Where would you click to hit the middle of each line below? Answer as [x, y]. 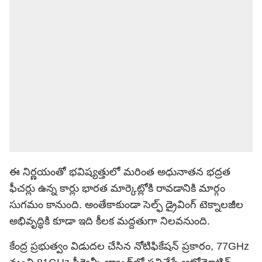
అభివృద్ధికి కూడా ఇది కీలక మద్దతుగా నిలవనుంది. [110, 221]
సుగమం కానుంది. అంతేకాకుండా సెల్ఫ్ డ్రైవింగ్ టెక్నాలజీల [126, 205]
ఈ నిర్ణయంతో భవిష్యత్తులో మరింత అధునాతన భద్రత [120, 172]
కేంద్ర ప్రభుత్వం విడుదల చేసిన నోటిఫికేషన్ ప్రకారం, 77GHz [129, 246]
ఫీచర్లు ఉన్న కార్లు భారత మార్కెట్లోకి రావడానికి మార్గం [117, 188]
